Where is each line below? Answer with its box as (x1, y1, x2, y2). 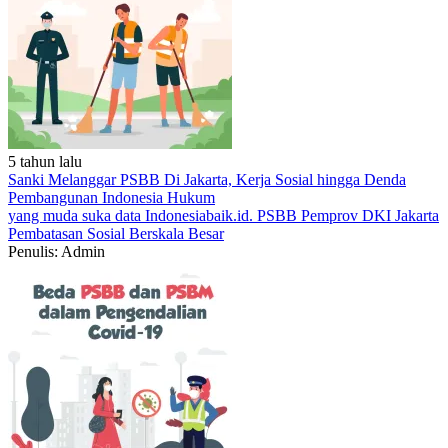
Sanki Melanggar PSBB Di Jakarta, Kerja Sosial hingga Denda (8, 171, 406, 188)
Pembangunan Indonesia (8, 189, 167, 206)
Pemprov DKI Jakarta (301, 207, 439, 224)
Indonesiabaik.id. (145, 207, 257, 224)
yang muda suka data (8, 207, 145, 224)
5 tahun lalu (8, 153, 82, 170)
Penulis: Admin (8, 243, 105, 260)
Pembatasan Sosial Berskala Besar (8, 225, 224, 242)
